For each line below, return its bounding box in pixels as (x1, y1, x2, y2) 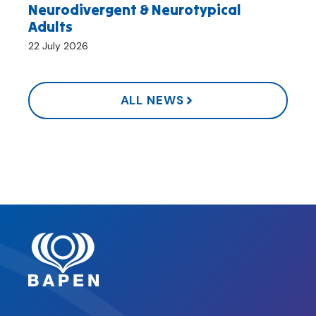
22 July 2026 (28, 39, 88, 53)
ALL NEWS (120, 92, 184, 109)
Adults (28, 18, 73, 36)
